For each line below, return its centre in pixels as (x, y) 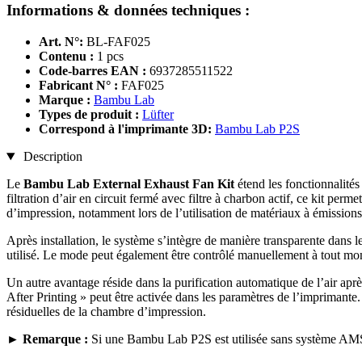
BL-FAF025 (118, 42)
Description (51, 157)
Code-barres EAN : (93, 71)
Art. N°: (61, 42)
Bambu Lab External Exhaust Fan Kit (129, 184)
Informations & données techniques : (128, 11)
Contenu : (66, 57)
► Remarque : (47, 339)
